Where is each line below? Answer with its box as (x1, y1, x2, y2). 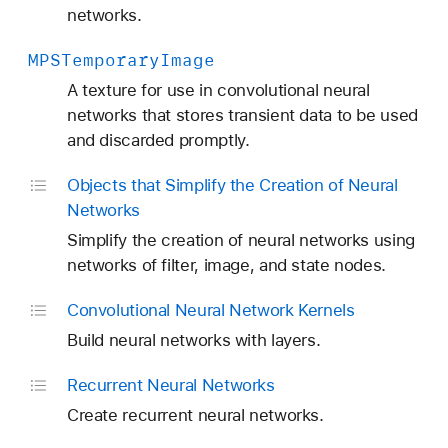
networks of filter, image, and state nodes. (66, 255, 386, 276)
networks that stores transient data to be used (66, 105, 418, 126)
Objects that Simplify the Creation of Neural (66, 175, 398, 196)
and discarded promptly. (66, 130, 250, 151)
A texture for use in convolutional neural (66, 80, 370, 101)
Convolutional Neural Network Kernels (66, 300, 355, 321)
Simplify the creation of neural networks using (66, 230, 415, 251)
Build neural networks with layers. (66, 330, 321, 351)
